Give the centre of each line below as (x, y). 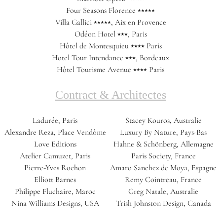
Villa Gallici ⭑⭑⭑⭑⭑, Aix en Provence (110, 22)
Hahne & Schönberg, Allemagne (163, 144)
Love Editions (55, 144)
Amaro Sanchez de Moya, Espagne (164, 168)
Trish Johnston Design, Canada (163, 203)
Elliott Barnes (55, 180)
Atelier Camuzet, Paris (55, 156)
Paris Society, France (163, 156)
